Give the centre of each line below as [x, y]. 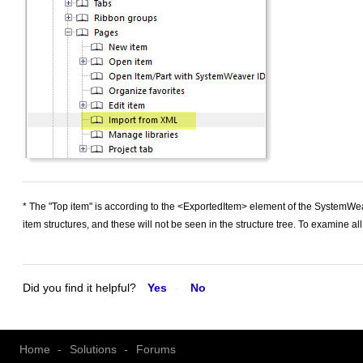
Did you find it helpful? [79, 287]
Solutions [93, 349]
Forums [156, 349]
